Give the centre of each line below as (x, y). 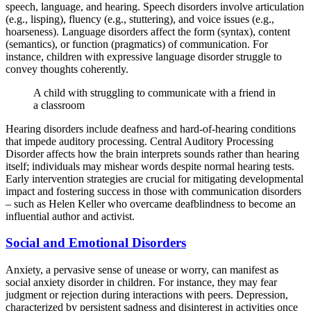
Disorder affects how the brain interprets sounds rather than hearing (152, 153)
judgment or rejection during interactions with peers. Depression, (147, 295)
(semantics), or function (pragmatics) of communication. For (137, 44)
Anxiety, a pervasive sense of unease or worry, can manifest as (142, 270)
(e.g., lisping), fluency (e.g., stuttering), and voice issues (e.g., (140, 19)
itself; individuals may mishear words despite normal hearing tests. (150, 166)
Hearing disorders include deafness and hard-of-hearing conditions (151, 128)
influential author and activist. (70, 216)
